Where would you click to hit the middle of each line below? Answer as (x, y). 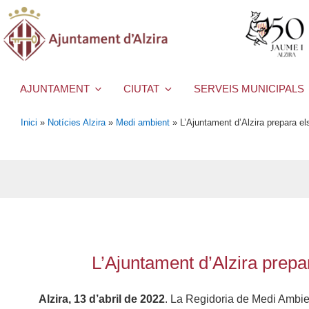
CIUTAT (142, 89)
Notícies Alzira (77, 122)
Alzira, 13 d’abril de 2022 (101, 299)
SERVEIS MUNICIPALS (249, 89)
